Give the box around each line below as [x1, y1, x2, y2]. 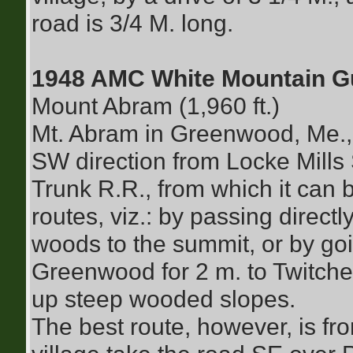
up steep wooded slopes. [31, 285, 295, 312]
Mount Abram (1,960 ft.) [31, 92, 280, 119]
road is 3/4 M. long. [31, 9, 233, 36]
